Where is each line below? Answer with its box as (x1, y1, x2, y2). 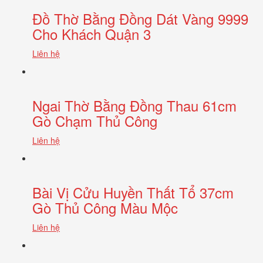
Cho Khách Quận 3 (32, 23, 151, 44)
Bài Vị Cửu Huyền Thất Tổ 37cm (32, 181, 234, 203)
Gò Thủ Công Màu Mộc (32, 197, 178, 218)
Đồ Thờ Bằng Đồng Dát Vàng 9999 (32, 8, 248, 29)
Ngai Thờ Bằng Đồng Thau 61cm (32, 95, 237, 116)
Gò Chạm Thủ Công (32, 110, 157, 131)
